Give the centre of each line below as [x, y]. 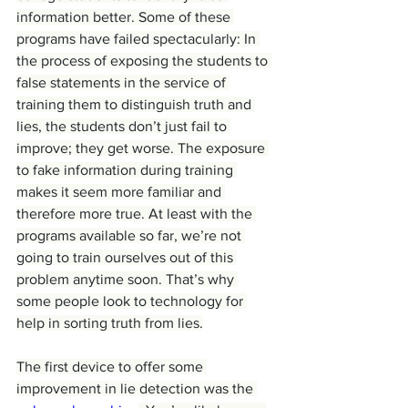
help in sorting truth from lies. [110, 323]
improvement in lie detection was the [137, 389]
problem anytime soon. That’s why [127, 280]
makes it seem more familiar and [121, 192]
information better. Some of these [125, 17]
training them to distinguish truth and [136, 105]
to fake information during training [127, 170]
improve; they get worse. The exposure [143, 148]
